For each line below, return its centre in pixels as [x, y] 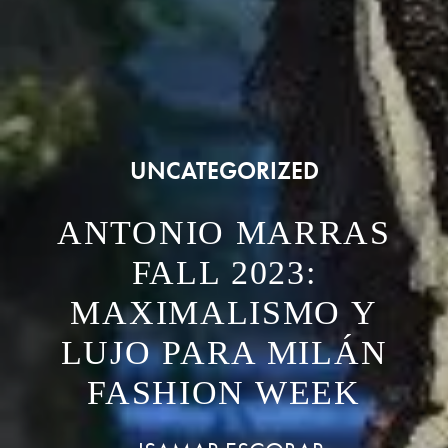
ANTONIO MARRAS [224, 233]
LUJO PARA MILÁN [224, 353]
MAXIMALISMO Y [224, 313]
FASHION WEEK [224, 393]
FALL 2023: [224, 273]
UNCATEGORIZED [224, 171]
